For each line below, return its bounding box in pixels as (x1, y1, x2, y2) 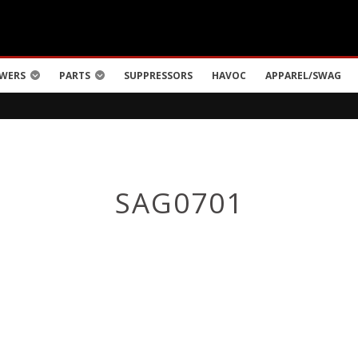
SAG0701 (114, 184, 244, 221)
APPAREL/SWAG (265, 69, 341, 82)
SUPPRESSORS (124, 69, 193, 82)
